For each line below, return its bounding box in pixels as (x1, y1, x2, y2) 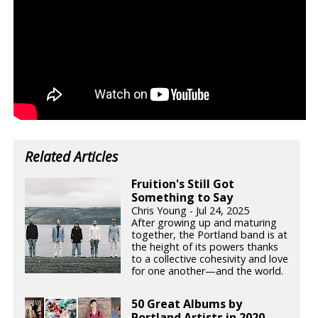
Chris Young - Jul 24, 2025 (131, 204, 250, 218)
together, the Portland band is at (131, 228, 288, 242)
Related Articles (25, 147, 119, 167)
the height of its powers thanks (131, 240, 279, 254)
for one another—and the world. (131, 264, 284, 278)
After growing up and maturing (131, 216, 278, 230)
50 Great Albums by (131, 296, 243, 312)
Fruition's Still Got (131, 176, 235, 192)
